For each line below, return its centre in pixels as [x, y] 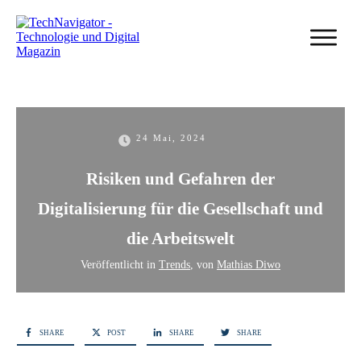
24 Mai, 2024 [171, 138]
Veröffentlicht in [120, 265]
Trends [174, 265]
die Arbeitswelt [180, 239]
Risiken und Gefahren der [180, 179]
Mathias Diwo [249, 265]
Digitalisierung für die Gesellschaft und [180, 209]
